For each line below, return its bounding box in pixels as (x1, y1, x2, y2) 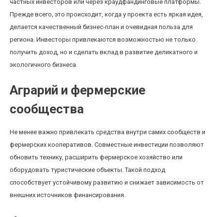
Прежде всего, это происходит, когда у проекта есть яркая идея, (10, 11, 203, 18)
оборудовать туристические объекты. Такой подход (10, 166, 165, 173)
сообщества (10, 102, 84, 116)
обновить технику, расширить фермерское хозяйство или (10, 154, 183, 161)
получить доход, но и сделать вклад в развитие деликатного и (10, 48, 198, 56)
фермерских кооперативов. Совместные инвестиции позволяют (10, 141, 204, 148)
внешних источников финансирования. (10, 191, 125, 199)
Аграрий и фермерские (10, 83, 145, 97)
